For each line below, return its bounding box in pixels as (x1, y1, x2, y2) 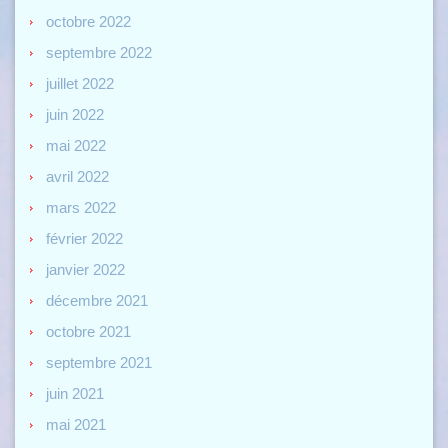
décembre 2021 (46, 291, 148, 309)
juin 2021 (46, 384, 104, 402)
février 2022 (46, 229, 123, 247)
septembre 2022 (46, 43, 152, 61)
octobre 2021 (46, 322, 131, 340)
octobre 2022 (46, 12, 131, 30)
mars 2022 (46, 198, 116, 216)
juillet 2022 (46, 74, 114, 92)
